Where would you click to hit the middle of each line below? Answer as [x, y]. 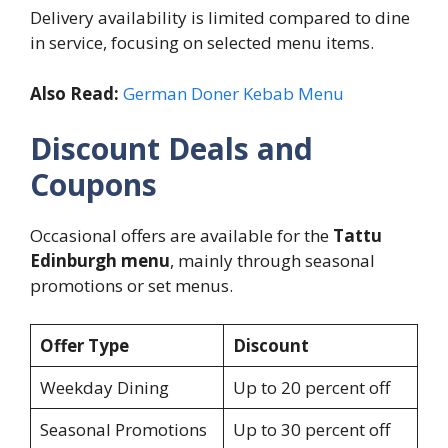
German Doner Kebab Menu [233, 93]
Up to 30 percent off [311, 429]
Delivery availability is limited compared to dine [220, 18]
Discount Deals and [171, 149]
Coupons [93, 185]
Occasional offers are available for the [181, 236]
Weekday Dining [104, 387]
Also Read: [76, 93]
